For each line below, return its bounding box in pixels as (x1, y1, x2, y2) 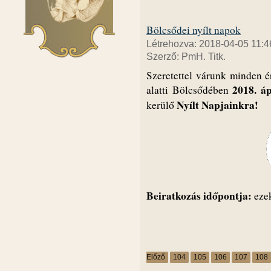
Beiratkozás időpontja (146, 188, 248, 203)
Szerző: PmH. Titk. (146, 51, 226, 62)
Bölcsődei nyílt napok (146, 22, 241, 37)
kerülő (146, 97, 177, 112)
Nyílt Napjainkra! (177, 97, 258, 113)
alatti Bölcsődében (146, 82, 233, 97)
